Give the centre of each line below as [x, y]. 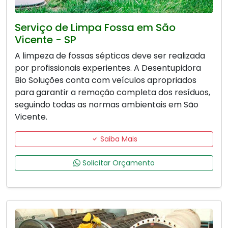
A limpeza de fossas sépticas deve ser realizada [110, 56]
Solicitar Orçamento [118, 163]
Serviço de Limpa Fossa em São [95, 28]
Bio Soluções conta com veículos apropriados [106, 80]
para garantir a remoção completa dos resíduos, [112, 93]
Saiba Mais [118, 139]
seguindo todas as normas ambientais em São [107, 105]
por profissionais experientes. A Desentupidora [108, 68]
